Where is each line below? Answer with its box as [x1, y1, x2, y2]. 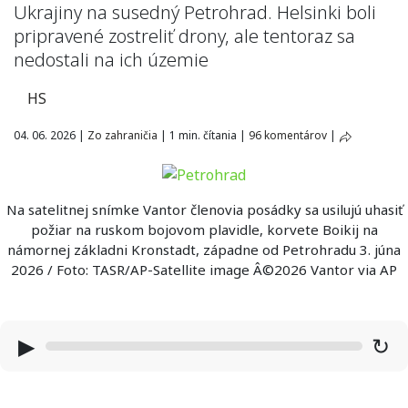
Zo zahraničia [87, 127, 158, 143]
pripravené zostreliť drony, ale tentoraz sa [14, 24, 355, 48]
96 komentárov [249, 127, 327, 143]
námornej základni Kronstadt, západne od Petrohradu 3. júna [7, 240, 401, 259]
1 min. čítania [167, 127, 240, 143]
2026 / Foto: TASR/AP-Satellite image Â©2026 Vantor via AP [11, 260, 397, 279]
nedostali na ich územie [14, 47, 209, 72]
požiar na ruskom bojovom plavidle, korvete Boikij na [30, 219, 378, 239]
